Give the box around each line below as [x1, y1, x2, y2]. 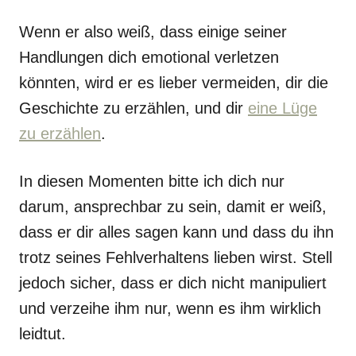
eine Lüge [248, 99, 317, 117]
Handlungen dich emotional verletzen [19, 48, 279, 66]
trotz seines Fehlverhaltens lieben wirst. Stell [19, 249, 332, 266]
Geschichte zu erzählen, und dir [19, 99, 248, 117]
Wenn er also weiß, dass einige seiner [19, 23, 287, 41]
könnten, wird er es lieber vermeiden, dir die [19, 74, 328, 91]
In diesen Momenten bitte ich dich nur [19, 172, 284, 190]
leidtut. [19, 325, 66, 342]
